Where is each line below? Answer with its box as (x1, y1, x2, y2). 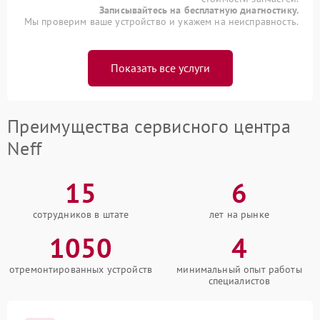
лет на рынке (209, 207, 269, 221)
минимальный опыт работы (176, 262, 302, 276)
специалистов (208, 274, 271, 287)
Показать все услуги (110, 60, 210, 75)
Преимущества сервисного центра (7, 114, 291, 138)
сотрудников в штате (32, 207, 129, 221)
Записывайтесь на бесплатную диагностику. (99, 3, 299, 16)
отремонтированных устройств (9, 262, 153, 276)
